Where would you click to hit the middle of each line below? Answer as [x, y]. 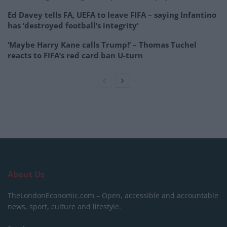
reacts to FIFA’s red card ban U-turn [75, 55]
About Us [26, 174]
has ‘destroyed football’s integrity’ [73, 25]
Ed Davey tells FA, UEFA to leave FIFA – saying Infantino [112, 14]
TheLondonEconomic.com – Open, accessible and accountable [113, 195]
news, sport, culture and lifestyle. [64, 206]
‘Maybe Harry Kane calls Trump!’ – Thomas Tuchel [102, 44]
